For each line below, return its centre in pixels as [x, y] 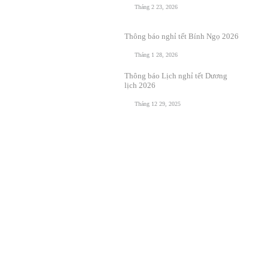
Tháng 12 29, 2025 [157, 104]
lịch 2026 [140, 85]
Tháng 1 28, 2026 [156, 55]
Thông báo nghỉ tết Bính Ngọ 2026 [181, 36]
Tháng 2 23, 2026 [156, 7]
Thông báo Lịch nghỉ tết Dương [176, 76]
